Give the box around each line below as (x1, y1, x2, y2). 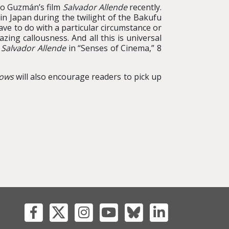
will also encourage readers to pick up (13, 71, 162, 82)
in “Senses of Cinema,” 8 (66, 42, 162, 54)
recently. (127, 2, 162, 13)
